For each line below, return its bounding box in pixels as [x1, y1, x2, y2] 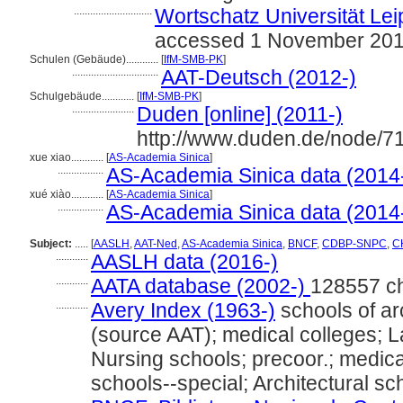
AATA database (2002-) [91, 274, 310, 298]
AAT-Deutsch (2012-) [161, 66, 356, 89]
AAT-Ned [134, 237, 177, 250]
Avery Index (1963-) [91, 299, 275, 322]
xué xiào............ [30, 188, 106, 201]
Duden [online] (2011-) [137, 103, 343, 126]
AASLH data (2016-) [91, 250, 278, 273]
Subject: [30, 237, 72, 250]
